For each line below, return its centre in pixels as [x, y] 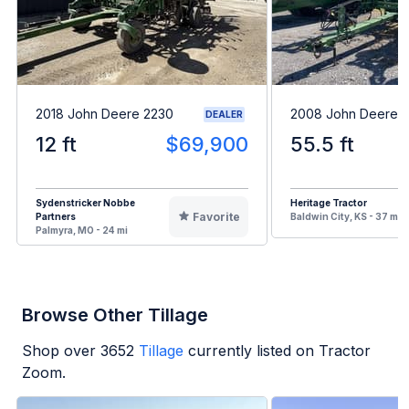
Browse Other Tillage [115, 315]
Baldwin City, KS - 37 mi [346, 216]
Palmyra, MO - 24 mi [82, 230]
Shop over [61, 350]
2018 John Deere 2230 [105, 114]
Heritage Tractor [329, 202]
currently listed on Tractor [279, 350]
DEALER [224, 114]
